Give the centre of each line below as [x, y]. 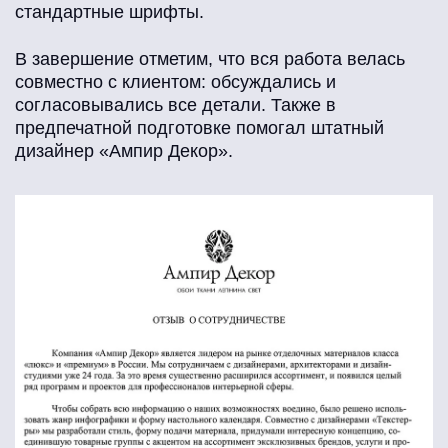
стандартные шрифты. [109, 12]
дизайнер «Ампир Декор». [124, 151]
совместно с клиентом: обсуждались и [175, 82]
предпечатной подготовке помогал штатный [199, 128]
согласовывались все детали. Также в [175, 105]
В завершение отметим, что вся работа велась [210, 59]
